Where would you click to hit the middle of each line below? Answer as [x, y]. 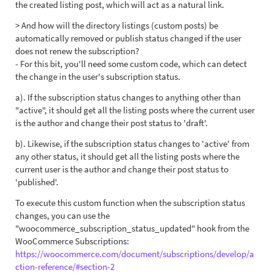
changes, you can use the [62, 215]
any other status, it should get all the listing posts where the [127, 156]
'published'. [37, 182]
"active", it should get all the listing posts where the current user [135, 110]
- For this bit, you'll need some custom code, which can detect [131, 64]
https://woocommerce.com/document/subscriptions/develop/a [135, 254]
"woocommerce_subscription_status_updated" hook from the [132, 228]
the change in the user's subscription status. [98, 76]
